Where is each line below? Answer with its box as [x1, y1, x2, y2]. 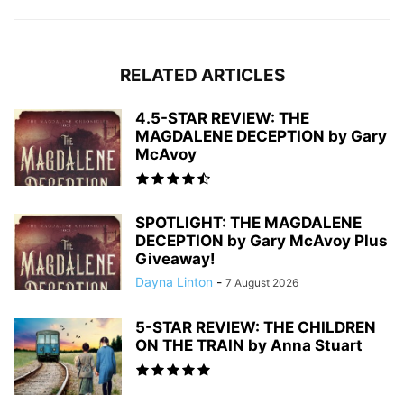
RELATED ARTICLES [119, 65, 285, 87]
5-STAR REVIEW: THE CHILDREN [135, 318, 376, 337]
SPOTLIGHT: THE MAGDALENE [135, 214, 362, 233]
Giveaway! [135, 250, 216, 269]
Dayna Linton [135, 274, 213, 290]
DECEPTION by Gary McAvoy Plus [135, 232, 388, 251]
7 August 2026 [225, 276, 298, 290]
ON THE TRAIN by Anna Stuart [135, 336, 363, 355]
